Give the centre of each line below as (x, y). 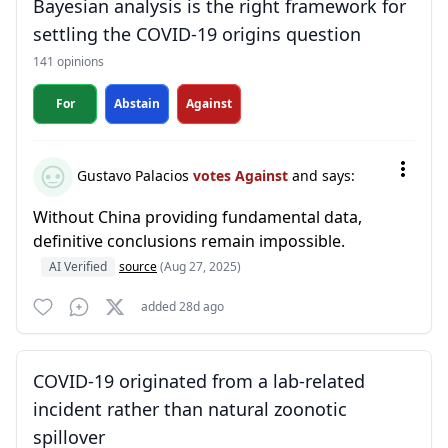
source (138, 266)
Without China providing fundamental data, (197, 217)
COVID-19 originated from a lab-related (199, 381)
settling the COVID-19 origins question (197, 34)
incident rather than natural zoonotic (190, 409)
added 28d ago (182, 306)
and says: (323, 175)
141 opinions (68, 61)
